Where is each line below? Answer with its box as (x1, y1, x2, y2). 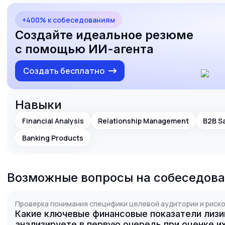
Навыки (15, 97, 62, 112)
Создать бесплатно (23, 65, 104, 76)
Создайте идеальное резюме (15, 28, 193, 42)
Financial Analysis (22, 116, 84, 126)
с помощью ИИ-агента (15, 42, 154, 56)
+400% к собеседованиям (22, 15, 115, 25)
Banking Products (22, 133, 83, 143)
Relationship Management (98, 116, 189, 126)
